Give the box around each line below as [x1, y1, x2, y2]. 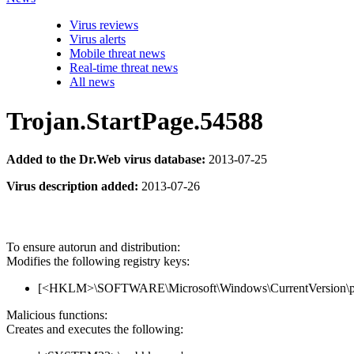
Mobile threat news [70, 47, 165, 61]
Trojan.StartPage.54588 [6, 106, 263, 135]
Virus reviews [70, 18, 138, 32]
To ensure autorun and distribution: [6, 240, 180, 254]
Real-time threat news [70, 61, 178, 75]
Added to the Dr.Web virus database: [6, 153, 205, 166]
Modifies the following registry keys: [6, 254, 190, 269]
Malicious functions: [6, 308, 107, 322]
